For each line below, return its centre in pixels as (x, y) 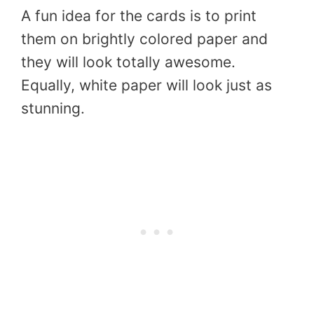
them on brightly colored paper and (144, 39)
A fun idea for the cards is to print (139, 16)
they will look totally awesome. (128, 62)
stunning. (53, 109)
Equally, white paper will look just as (146, 86)
